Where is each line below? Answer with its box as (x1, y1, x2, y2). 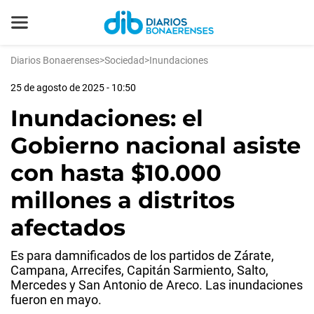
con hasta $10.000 (11, 159, 221, 186)
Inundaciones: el (11, 104, 203, 132)
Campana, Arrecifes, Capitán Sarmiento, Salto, (11, 263, 268, 278)
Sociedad (104, 55, 144, 66)
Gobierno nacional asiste (11, 132, 301, 159)
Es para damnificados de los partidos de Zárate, (11, 248, 274, 263)
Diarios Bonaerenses (11, 55, 100, 66)
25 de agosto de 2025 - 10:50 (11, 82, 136, 93)
